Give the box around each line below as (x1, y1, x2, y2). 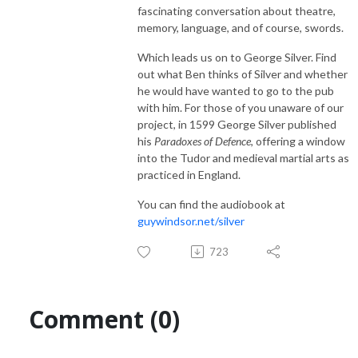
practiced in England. (137, 167, 241, 181)
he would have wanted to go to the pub (137, 83, 334, 97)
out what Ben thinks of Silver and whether (137, 66, 348, 81)
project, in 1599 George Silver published (137, 117, 336, 131)
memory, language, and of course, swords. (137, 20, 344, 34)
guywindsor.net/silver (137, 213, 245, 228)
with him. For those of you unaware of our (137, 100, 344, 114)
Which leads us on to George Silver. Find (137, 50, 336, 64)
